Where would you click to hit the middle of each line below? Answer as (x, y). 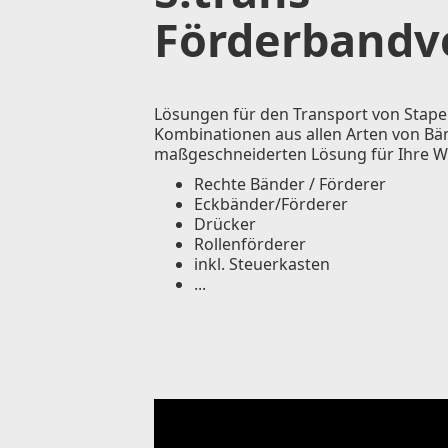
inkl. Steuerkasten (262, 264)
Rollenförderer (250, 244)
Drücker (225, 224)
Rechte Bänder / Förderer (290, 184)
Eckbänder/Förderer (271, 204)
